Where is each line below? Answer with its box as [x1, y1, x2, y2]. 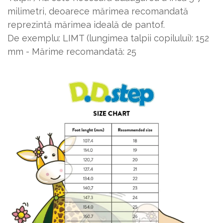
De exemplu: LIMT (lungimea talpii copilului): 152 [7, 33, 209, 44]
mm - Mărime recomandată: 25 [7, 46, 136, 57]
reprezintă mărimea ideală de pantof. [7, 19, 167, 30]
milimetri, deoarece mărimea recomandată [7, 6, 188, 17]
